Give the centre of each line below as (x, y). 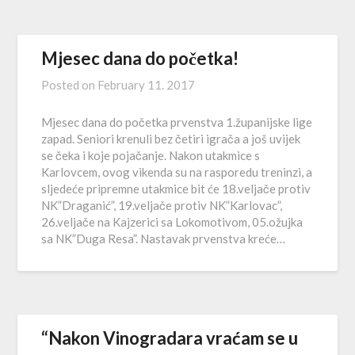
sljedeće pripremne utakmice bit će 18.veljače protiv (176, 189)
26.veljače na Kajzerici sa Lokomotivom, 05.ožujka (172, 222)
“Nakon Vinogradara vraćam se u (170, 338)
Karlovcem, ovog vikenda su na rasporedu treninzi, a (177, 172)
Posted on (70, 85)
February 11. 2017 (147, 85)
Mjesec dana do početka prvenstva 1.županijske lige (177, 122)
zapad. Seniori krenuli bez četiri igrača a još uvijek (171, 139)
